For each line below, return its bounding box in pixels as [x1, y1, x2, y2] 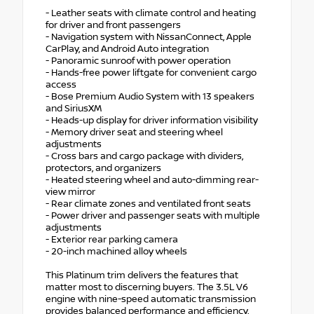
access [46, 79, 76, 91]
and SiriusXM [46, 103, 102, 115]
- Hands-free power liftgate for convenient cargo [46, 67, 257, 79]
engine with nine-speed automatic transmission [46, 294, 256, 306]
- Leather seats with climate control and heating [46, 8, 256, 20]
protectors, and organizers [46, 163, 161, 175]
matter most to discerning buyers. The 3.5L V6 [46, 282, 248, 294]
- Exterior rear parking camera [46, 234, 178, 246]
